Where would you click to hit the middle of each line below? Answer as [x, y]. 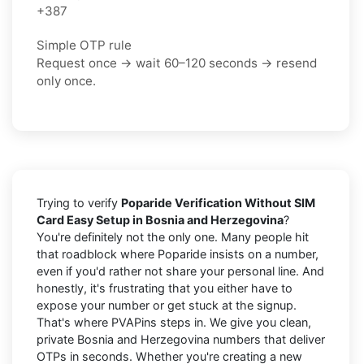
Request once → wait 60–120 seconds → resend [177, 63]
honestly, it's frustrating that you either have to [165, 288]
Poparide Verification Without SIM [218, 202]
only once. [66, 80]
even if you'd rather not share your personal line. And [180, 271]
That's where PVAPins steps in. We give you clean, [174, 322]
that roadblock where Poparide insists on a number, [178, 253]
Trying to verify [79, 202]
